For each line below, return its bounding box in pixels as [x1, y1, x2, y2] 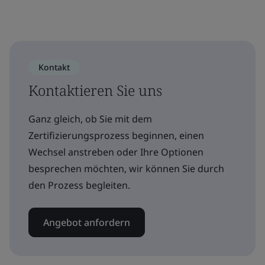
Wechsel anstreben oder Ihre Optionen [28, 146, 203, 159]
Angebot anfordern [43, 216, 130, 229]
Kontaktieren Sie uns [28, 80, 162, 100]
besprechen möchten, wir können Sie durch [28, 162, 224, 175]
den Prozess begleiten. [28, 179, 130, 192]
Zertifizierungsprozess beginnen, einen [28, 129, 204, 142]
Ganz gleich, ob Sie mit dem [28, 112, 152, 125]
